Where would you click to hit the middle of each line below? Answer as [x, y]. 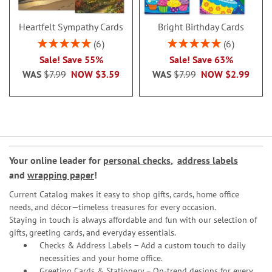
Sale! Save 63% [201, 59]
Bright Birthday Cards [201, 27]
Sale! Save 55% [71, 59]
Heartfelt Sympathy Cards [71, 27]
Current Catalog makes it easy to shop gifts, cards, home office [124, 194]
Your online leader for [56, 160]
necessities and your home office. [101, 258]
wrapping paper [61, 175]
